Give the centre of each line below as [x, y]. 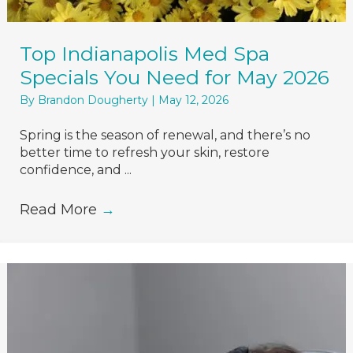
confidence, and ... [76, 170]
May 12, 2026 [193, 100]
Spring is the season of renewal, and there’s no [165, 135]
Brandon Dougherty [95, 100]
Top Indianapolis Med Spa [145, 54]
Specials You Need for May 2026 [175, 77]
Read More [60, 210]
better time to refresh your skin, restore [145, 152]
